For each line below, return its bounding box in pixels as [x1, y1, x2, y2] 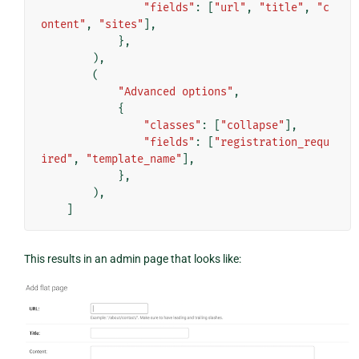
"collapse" [220, 118, 284, 132]
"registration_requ [213, 135, 329, 149]
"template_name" [85, 151, 182, 166]
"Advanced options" [117, 84, 233, 99]
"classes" [143, 118, 201, 132]
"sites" [98, 17, 143, 31]
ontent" [40, 17, 86, 31]
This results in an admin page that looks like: [23, 252, 241, 265]
